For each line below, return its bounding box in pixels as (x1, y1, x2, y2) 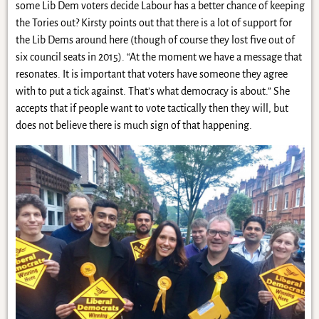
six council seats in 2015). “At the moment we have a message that (15, 51, 302, 63)
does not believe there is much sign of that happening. (15, 119, 252, 131)
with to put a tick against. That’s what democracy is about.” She (15, 85, 290, 97)
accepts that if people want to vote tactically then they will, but (15, 102, 288, 114)
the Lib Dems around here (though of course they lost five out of (15, 33, 295, 46)
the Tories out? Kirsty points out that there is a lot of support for (15, 16, 292, 28)
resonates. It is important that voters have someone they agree (15, 68, 288, 80)
